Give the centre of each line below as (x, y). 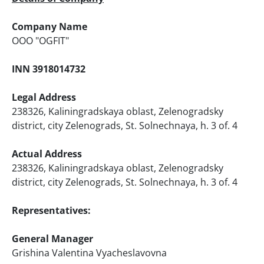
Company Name (49, 26)
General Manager (52, 238)
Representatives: (51, 210)
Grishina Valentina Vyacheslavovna (89, 253)
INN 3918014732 (49, 69)
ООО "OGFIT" (40, 40)
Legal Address (44, 97)
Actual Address (47, 154)
